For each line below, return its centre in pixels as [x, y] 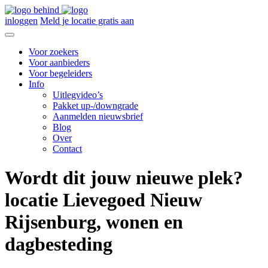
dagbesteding [59, 244]
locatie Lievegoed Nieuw [103, 200]
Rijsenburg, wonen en [94, 222]
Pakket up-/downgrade [95, 106]
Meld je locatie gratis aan [87, 21]
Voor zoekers [54, 52]
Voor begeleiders [60, 73]
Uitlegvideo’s [78, 95]
